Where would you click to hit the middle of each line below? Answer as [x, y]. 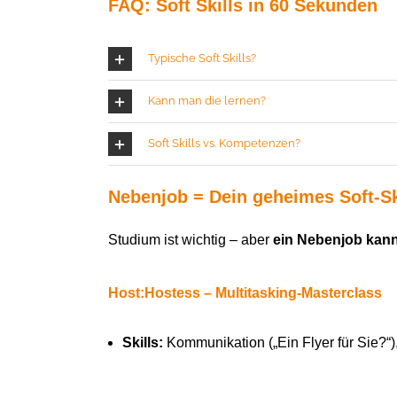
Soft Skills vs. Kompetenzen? [224, 144]
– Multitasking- [250, 293]
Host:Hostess [154, 293]
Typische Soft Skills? [202, 58]
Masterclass [341, 293]
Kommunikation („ [220, 343]
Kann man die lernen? [206, 101]
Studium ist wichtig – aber [190, 240]
